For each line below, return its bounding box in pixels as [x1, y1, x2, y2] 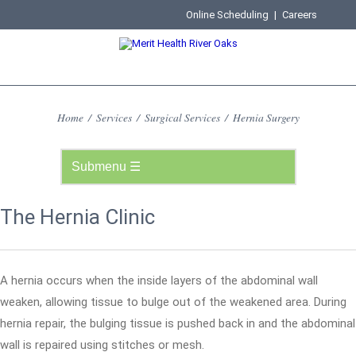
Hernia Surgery [232, 110, 300, 125]
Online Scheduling [186, 9, 269, 21]
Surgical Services [144, 110, 220, 125]
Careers [282, 9, 318, 21]
